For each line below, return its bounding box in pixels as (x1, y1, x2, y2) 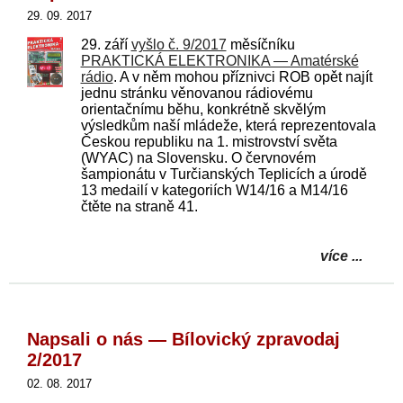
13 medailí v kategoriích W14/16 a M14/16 (80, 182, 348, 198)
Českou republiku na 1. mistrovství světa (80, 133, 337, 149)
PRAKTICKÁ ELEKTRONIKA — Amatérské (80, 52, 359, 68)
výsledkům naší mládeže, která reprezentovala (80, 117, 376, 133)
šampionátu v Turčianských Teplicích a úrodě (80, 166, 367, 182)
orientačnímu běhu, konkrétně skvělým (80, 101, 326, 117)
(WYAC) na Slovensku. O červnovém (80, 149, 316, 166)
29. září (80, 36, 131, 52)
